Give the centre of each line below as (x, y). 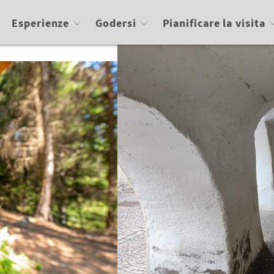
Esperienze (41, 23)
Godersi (116, 23)
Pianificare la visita (214, 23)
